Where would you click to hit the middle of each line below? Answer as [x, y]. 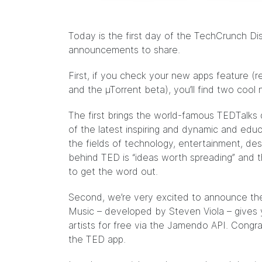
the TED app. [97, 239]
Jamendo [188, 225]
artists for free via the [118, 225]
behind [85, 157]
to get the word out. [113, 171]
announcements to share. [124, 50]
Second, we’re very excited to [135, 197]
